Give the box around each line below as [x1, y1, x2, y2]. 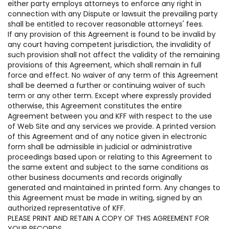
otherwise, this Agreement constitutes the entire [8, 101, 182, 111]
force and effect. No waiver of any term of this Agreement [8, 70, 218, 80]
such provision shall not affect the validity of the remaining [8, 50, 220, 60]
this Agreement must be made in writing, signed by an [8, 193, 202, 203]
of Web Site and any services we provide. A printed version [8, 121, 216, 131]
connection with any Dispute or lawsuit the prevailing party [8, 9, 218, 19]
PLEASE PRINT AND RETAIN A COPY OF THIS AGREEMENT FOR [8, 213, 209, 223]
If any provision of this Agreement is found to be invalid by [8, 29, 216, 39]
